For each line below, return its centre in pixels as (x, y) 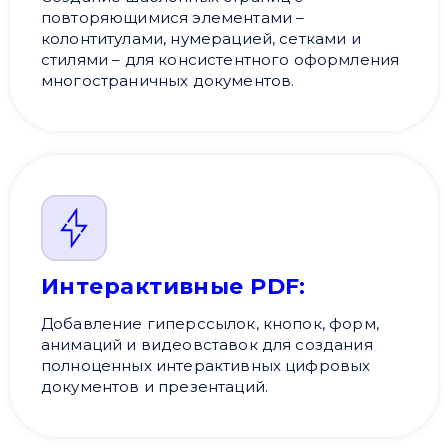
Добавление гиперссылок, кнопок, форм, (210, 324)
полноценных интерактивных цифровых (206, 366)
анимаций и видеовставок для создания (207, 345)
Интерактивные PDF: (173, 287)
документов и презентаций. (154, 387)
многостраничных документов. (168, 81)
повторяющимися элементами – (173, 18)
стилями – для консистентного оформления (220, 60)
